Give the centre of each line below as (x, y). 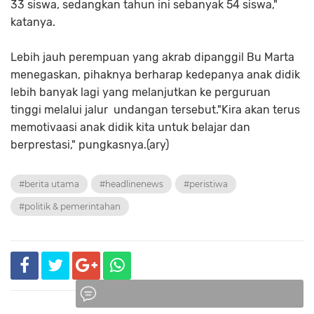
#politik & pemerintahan (70, 207)
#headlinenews (131, 184)
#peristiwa (206, 184)
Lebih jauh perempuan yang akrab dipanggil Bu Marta (152, 57)
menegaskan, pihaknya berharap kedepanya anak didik (155, 75)
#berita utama (49, 184)
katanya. (33, 22)
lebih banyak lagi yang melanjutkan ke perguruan (141, 93)
